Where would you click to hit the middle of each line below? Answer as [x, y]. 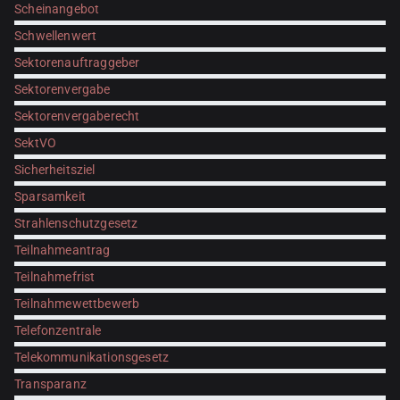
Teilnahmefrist [55, 277]
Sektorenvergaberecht [77, 117]
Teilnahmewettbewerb [77, 304]
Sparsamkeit [50, 197]
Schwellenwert [56, 36]
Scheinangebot [57, 9]
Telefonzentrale [58, 331]
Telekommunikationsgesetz [92, 358]
